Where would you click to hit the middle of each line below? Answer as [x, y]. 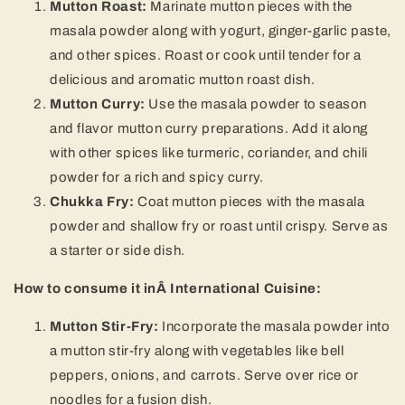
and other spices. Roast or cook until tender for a [206, 55]
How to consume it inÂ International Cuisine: [168, 288]
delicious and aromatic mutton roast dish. [183, 79]
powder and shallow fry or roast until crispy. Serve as [219, 226]
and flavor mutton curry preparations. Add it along [209, 128]
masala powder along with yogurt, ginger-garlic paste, [221, 30]
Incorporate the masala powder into [274, 326]
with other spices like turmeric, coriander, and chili [209, 152]
